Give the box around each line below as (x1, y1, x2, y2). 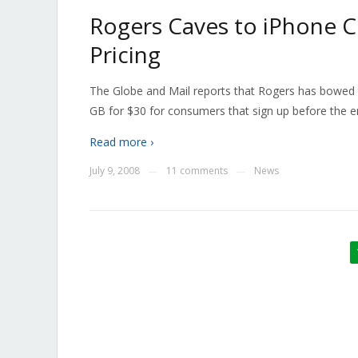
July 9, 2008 (89, 164, 140, 177)
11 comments (166, 164, 228, 177)
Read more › (89, 134, 153, 149)
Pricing (89, 39, 161, 70)
